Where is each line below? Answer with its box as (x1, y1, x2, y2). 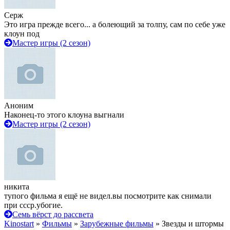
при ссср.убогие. (4, 201, 63, 209)
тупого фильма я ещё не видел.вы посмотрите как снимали (4, 191, 212, 200)
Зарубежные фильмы (80, 219, 154, 228)
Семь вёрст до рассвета (12, 210, 93, 219)
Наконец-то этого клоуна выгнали (4, 110, 124, 119)
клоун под (4, 29, 40, 38)
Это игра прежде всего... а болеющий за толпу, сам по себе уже (4, 20, 225, 29)
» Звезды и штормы (154, 219, 224, 228)
